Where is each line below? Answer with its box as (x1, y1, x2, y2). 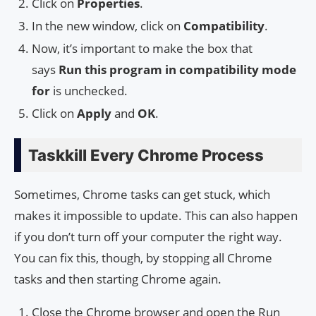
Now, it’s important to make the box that (32, 39, 253, 56)
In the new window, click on (32, 17, 183, 34)
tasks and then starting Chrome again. (14, 270, 221, 287)
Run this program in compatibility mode (59, 61, 296, 78)
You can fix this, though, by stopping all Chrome (14, 249, 272, 266)
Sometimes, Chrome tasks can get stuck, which (14, 186, 270, 202)
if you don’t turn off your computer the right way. (14, 228, 282, 245)
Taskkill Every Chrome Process (28, 145, 267, 164)
